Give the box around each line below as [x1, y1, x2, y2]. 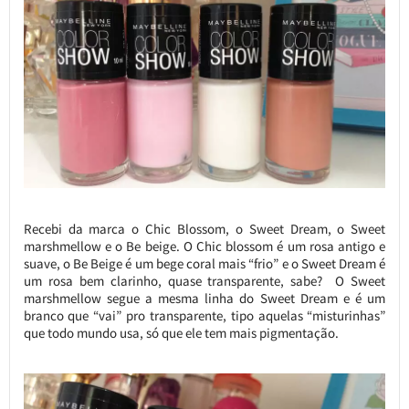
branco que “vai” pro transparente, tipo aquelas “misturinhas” [23, 306, 386, 324]
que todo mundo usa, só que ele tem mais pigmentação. [23, 323, 339, 341]
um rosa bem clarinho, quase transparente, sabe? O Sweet [23, 271, 386, 289]
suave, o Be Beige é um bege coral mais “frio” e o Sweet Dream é [23, 254, 386, 272]
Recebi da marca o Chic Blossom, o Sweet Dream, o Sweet [23, 219, 386, 237]
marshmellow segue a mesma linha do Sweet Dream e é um [23, 288, 386, 307]
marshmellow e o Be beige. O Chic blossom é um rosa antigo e [23, 236, 386, 255]
